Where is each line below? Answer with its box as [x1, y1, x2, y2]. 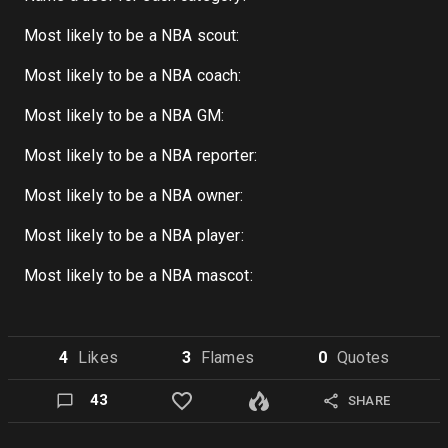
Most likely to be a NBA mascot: [24, 266, 253, 285]
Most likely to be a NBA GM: [24, 106, 225, 125]
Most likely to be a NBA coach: [24, 66, 242, 85]
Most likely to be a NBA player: [24, 226, 244, 245]
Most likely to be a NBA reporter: [24, 146, 257, 165]
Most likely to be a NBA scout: [24, 26, 240, 45]
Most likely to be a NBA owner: [24, 186, 244, 205]
